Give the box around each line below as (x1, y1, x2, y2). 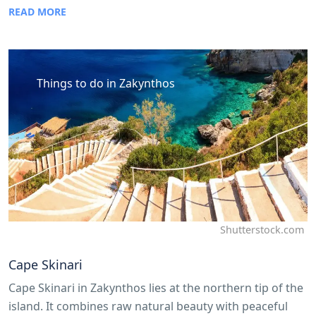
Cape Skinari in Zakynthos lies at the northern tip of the (8, 279, 303, 296)
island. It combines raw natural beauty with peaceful (8, 298, 288, 314)
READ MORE (8, 5, 66, 19)
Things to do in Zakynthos (37, 75, 175, 92)
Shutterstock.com (220, 222, 304, 236)
